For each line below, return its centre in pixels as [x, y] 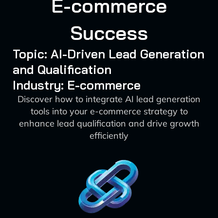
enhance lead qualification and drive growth [109, 123]
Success [109, 33]
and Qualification [62, 69]
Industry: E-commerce [76, 85]
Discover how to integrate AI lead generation [109, 99]
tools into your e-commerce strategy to [109, 111]
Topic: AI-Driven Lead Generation [108, 54]
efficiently [109, 136]
